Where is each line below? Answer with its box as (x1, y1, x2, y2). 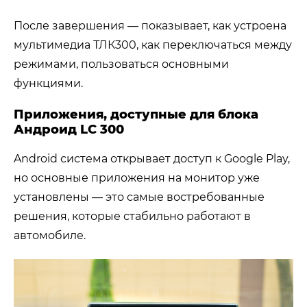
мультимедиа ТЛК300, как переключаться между (14, 38, 292, 51)
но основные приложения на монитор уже (14, 171, 260, 184)
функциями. (14, 76, 83, 90)
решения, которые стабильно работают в (14, 209, 251, 223)
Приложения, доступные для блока (14, 106, 258, 122)
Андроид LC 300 (14, 121, 124, 137)
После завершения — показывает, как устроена (14, 19, 286, 32)
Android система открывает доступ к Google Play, (14, 151, 290, 165)
